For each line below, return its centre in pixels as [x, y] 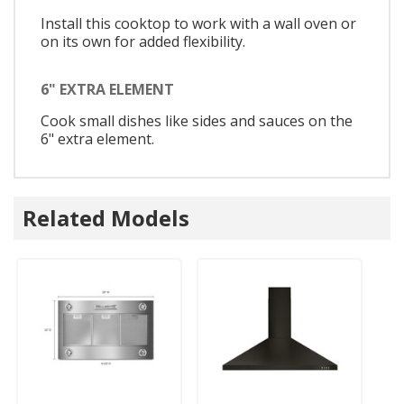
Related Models [106, 218]
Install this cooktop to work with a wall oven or [198, 23]
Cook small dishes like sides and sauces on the [197, 121]
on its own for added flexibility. [143, 41]
